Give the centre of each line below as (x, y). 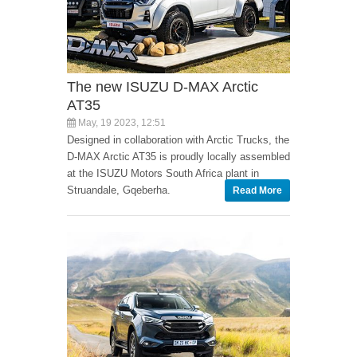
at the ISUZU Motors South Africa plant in (163, 174)
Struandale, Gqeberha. (119, 190)
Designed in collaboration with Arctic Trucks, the (178, 140)
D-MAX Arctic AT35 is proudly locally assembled (178, 157)
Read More (257, 191)
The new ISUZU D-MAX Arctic (163, 87)
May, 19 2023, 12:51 (121, 123)
